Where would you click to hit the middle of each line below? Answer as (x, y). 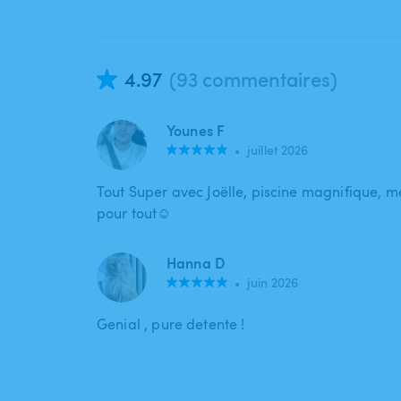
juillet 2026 (278, 150)
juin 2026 (273, 283)
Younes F (196, 131)
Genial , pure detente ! (171, 324)
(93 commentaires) (253, 79)
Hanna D (196, 263)
